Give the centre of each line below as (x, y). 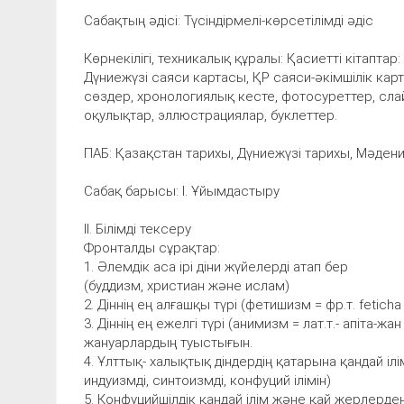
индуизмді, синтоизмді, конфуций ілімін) (207, 380)
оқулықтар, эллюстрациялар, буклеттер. (211, 115)
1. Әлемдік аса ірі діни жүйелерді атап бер (216, 266)
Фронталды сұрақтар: (152, 248)
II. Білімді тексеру (138, 229)
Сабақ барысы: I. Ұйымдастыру (182, 191)
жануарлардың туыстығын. (168, 342)
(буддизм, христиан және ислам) (187, 285)
